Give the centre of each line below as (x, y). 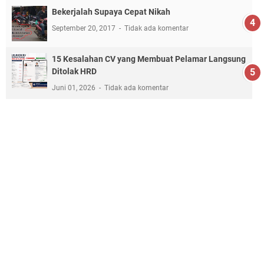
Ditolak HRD (74, 71)
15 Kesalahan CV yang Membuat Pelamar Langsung (149, 59)
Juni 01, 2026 (75, 88)
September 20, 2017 (85, 28)
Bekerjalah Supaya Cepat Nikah (111, 11)
